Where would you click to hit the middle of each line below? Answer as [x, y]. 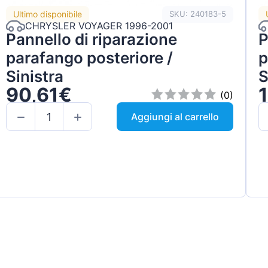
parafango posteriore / [90, 57]
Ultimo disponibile [48, 14]
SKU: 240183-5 [197, 14]
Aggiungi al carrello [175, 117]
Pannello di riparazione [92, 39]
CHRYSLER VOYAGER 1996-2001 [99, 26]
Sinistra [35, 76]
